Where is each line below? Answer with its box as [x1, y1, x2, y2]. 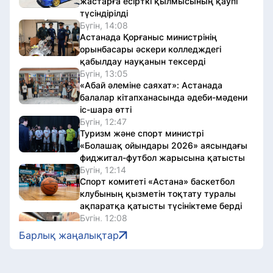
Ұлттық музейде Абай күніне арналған [80, 224, 243, 235]
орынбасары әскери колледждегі [80, 43, 221, 54]
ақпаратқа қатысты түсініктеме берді [80, 200, 242, 211]
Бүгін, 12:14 [80, 164, 126, 175]
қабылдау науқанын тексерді [80, 55, 205, 66]
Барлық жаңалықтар [19, 229, 119, 241]
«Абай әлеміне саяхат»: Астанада [80, 79, 222, 90]
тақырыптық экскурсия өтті [80, 236, 201, 247]
